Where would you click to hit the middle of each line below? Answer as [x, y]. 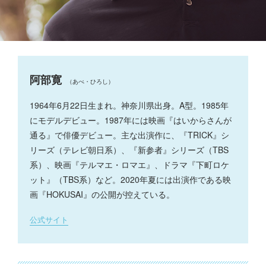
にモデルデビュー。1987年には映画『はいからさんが [131, 120]
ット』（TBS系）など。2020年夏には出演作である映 [130, 179]
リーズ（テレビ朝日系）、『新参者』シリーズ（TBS [129, 149]
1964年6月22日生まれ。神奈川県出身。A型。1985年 [129, 105]
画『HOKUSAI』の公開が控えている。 [102, 194]
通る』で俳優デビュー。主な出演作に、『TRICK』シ [129, 134]
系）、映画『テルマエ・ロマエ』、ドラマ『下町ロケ [129, 164]
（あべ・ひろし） [90, 81]
